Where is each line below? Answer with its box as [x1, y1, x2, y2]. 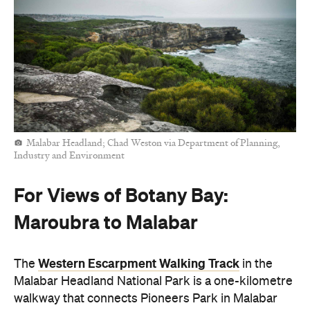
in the [239, 257, 273, 271]
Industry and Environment [14, 152, 125, 161]
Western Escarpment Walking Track [38, 256, 239, 271]
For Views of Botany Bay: [14, 183, 228, 206]
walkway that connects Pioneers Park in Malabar [14, 292, 277, 305]
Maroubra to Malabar [14, 210, 198, 233]
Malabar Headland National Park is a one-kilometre [14, 275, 293, 288]
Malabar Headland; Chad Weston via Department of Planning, [26, 139, 280, 148]
